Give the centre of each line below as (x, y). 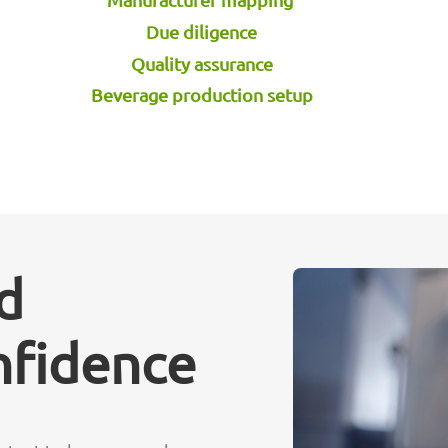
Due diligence (202, 31)
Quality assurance (201, 63)
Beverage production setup (201, 95)
